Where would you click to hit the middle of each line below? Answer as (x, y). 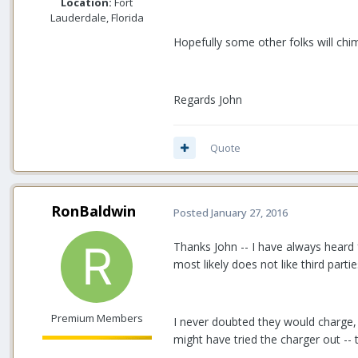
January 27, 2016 (249, 212)
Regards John (208, 99)
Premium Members (97, 318)
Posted (192, 212)
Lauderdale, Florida (97, 17)
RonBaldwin (93, 211)
